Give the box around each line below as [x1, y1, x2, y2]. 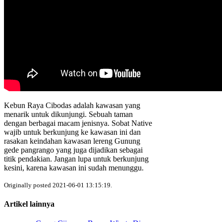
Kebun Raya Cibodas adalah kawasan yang [4, 101, 140, 110]
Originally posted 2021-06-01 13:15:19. [4, 181, 112, 189]
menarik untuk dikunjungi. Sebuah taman [4, 110, 133, 118]
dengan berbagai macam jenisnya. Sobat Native [4, 118, 152, 127]
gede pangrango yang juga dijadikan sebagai [4, 145, 143, 154]
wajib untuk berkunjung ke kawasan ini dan [4, 127, 141, 136]
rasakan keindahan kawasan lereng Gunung [4, 136, 140, 145]
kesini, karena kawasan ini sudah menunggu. [4, 163, 144, 172]
